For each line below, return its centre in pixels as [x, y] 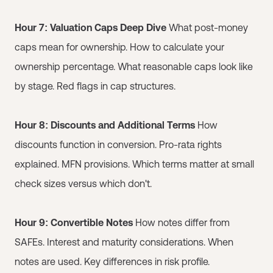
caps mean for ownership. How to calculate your [119, 47]
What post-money [207, 27]
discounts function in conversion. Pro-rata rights [118, 144]
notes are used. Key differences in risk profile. [112, 261]
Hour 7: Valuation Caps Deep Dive [90, 27]
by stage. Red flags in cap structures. [95, 86]
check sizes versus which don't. [83, 183]
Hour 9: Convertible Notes [74, 222]
